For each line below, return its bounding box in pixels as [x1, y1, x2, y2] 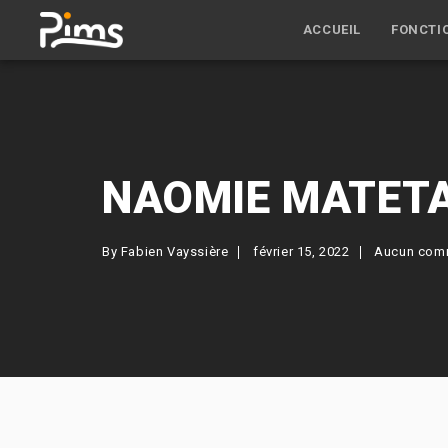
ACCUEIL [302, 22, 361, 37]
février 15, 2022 [253, 244, 350, 259]
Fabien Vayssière [120, 244, 229, 259]
